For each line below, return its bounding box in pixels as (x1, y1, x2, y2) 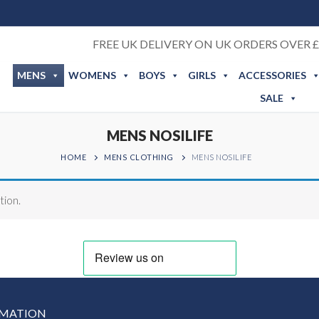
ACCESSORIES (238, 69, 306, 81)
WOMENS (68, 69, 116, 81)
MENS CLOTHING (104, 152, 174, 162)
